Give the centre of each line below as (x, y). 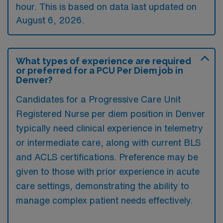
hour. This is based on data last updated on (106, 6)
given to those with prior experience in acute (108, 171)
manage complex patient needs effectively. (104, 200)
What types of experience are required (104, 61)
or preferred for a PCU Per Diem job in (100, 70)
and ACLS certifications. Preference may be (107, 157)
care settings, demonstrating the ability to (103, 185)
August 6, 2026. (50, 20)
